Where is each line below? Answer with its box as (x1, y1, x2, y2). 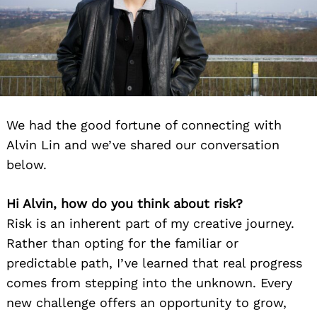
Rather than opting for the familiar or (6, 236, 238, 251)
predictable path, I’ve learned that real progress (6, 255, 302, 271)
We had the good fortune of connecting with (6, 117, 282, 133)
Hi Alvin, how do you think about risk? (6, 196, 243, 212)
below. (6, 157, 47, 173)
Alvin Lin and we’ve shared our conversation (6, 137, 279, 153)
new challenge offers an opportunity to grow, (6, 295, 287, 311)
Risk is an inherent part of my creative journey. (6, 216, 294, 231)
